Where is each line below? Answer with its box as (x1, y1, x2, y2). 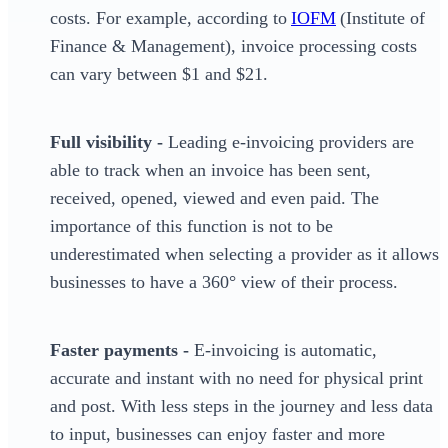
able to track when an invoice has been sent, (50, 160, 371, 181)
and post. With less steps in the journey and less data (50, 396, 433, 417)
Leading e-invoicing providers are (163, 132, 414, 153)
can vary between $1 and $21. (50, 64, 268, 85)
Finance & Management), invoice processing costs (50, 36, 417, 57)
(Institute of (336, 8, 425, 29)
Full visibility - (50, 132, 163, 153)
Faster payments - (50, 340, 194, 361)
